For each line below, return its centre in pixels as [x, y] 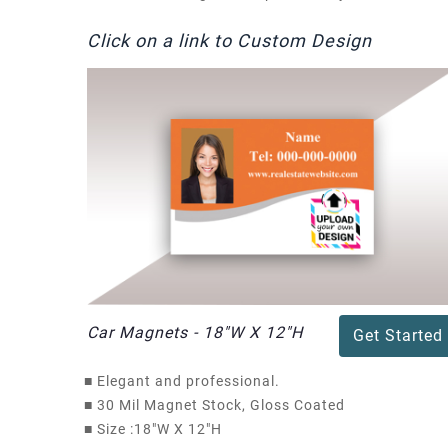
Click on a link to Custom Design [229, 40]
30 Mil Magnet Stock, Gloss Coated [219, 404]
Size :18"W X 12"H [157, 428]
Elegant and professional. [186, 380]
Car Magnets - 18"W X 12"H [195, 332]
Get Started [397, 335]
